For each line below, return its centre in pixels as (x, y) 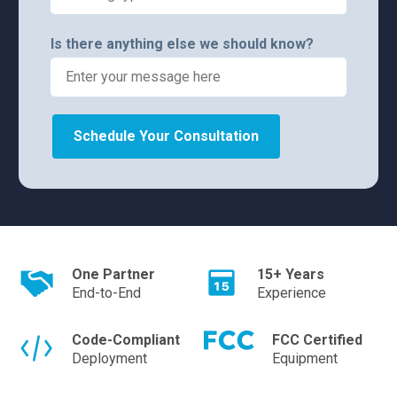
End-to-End (106, 292)
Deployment (109, 358)
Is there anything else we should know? (182, 43)
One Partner (113, 274)
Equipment (305, 358)
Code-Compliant (126, 339)
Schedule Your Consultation (166, 136)
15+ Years (291, 274)
